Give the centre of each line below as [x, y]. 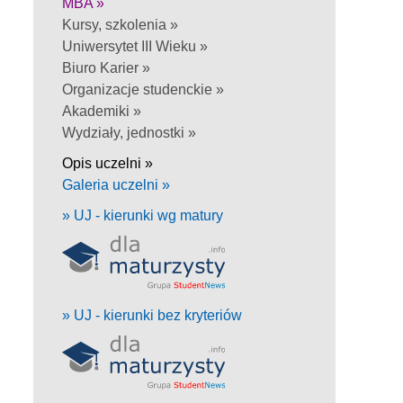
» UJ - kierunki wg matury [143, 215]
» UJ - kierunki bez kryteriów [152, 315]
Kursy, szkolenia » [120, 24]
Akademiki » [102, 111]
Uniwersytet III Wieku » [135, 46]
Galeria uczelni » [116, 184]
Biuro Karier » [106, 67]
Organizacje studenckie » [143, 89]
